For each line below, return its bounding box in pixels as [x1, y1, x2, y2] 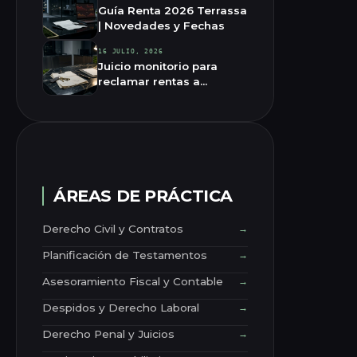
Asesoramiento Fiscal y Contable [42, 274, 223, 288]
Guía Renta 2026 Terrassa [98, 3, 247, 17]
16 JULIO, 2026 [98, 46, 163, 55]
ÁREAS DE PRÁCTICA [53, 185, 233, 206]
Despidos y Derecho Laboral [42, 300, 199, 314]
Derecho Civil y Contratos [42, 222, 183, 235]
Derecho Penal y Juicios [42, 327, 175, 340]
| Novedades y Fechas [98, 18, 225, 32]
